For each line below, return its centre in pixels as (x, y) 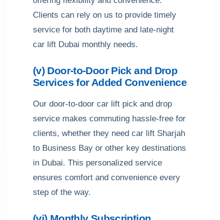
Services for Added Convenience (110, 82)
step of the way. (62, 192)
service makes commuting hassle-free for (109, 119)
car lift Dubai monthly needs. (85, 44)
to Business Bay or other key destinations (110, 148)
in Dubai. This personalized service (97, 163)
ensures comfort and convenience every (107, 178)
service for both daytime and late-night (103, 30)
